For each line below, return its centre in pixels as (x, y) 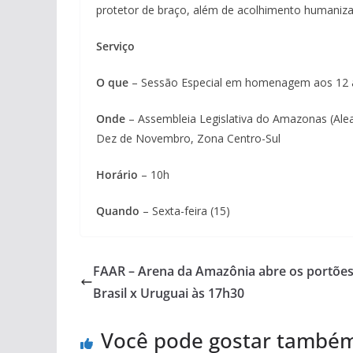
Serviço (115, 46)
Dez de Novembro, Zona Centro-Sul (188, 138)
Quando (119, 211)
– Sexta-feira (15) (186, 211)
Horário (117, 175)
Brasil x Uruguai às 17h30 (169, 293)
